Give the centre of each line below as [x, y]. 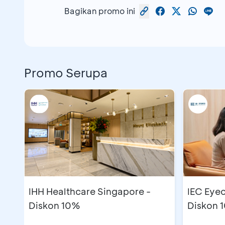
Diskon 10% [54, 205]
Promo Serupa [66, 72]
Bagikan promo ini [100, 11]
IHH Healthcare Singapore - [90, 191]
